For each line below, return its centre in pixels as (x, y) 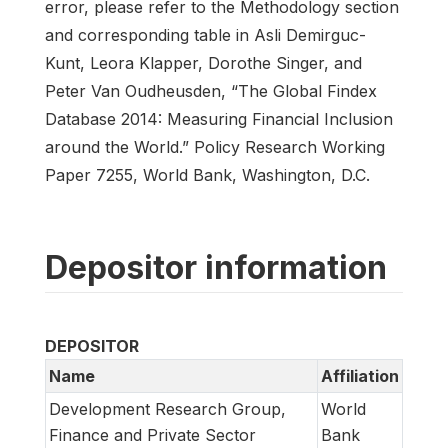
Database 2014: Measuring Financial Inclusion (219, 119)
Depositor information (216, 268)
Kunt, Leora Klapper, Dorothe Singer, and (203, 63)
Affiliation (360, 376)
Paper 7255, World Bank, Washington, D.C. (207, 175)
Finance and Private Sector (152, 435)
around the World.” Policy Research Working (215, 147)
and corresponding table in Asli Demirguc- (205, 35)
